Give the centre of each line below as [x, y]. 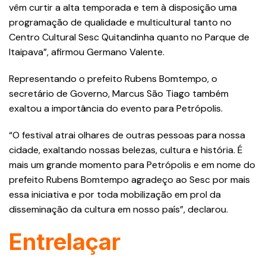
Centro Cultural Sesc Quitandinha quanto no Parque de [129, 37]
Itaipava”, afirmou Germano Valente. [87, 52]
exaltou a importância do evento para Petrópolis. [116, 108]
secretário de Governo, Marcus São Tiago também [119, 93]
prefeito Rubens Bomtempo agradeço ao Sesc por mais [129, 179]
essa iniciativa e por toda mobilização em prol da [115, 194]
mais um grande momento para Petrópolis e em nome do [132, 164]
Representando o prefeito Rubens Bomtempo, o [113, 78]
